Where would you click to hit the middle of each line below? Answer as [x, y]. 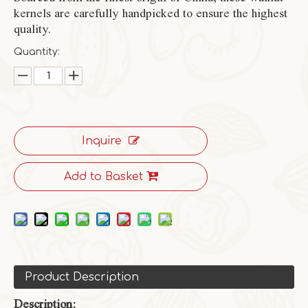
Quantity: [37, 52]
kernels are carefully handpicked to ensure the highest [151, 13]
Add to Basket [103, 177]
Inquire [102, 141]
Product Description [82, 277]
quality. [32, 29]
